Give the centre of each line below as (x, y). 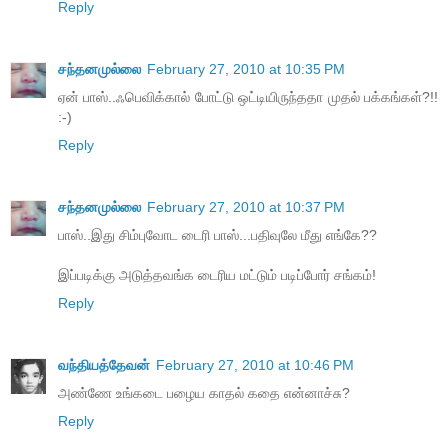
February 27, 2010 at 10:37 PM (246, 207)
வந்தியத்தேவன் (104, 365)
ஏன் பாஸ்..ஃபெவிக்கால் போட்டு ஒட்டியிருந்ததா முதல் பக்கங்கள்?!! (248, 97)
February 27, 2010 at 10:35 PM (246, 69)
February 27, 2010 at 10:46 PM (255, 365)
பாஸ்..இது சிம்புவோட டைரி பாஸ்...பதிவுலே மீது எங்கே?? (217, 235)
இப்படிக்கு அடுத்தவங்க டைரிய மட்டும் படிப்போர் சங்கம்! (217, 275)
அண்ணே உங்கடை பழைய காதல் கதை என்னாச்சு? (204, 393)
